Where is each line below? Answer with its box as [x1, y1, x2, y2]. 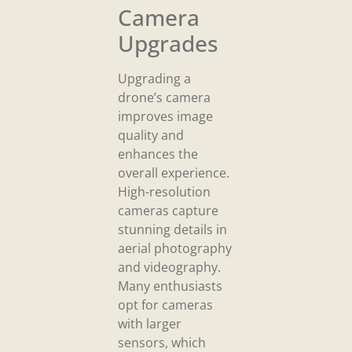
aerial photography [118, 240, 232, 258]
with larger [118, 315, 181, 333]
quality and [118, 126, 184, 145]
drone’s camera [118, 89, 211, 107]
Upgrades [118, 28, 218, 59]
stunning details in [118, 221, 227, 239]
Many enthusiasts [118, 277, 222, 295]
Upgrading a [118, 70, 191, 88]
